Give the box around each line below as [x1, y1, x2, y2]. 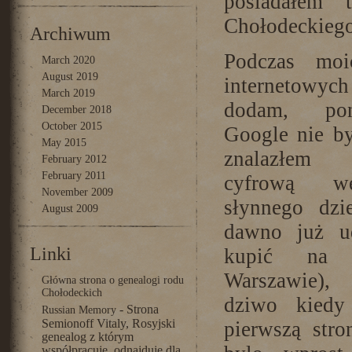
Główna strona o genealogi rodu [41, 274, 184, 286]
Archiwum [29, 24, 111, 44]
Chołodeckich [41, 287, 102, 300]
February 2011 [41, 170, 106, 181]
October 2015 [41, 120, 102, 132]
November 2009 [41, 186, 113, 198]
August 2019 [41, 71, 98, 82]
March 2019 [41, 87, 95, 99]
